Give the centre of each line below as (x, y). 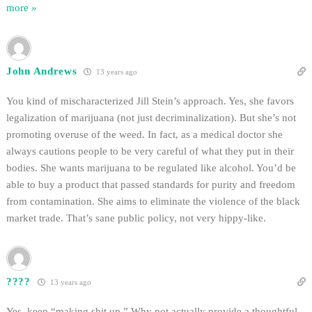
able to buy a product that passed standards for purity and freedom (151, 185)
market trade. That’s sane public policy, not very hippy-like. (136, 218)
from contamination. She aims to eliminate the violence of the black (153, 202)
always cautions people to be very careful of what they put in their (150, 151)
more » (22, 8)
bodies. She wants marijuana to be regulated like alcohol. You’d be (151, 168)
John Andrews (42, 71)
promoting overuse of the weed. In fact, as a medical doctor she (145, 135)
